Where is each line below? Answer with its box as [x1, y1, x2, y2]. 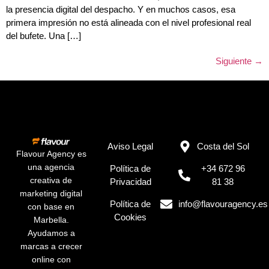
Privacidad [109, 177, 151, 187]
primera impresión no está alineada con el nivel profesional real [6, 17, 251, 28]
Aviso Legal [107, 141, 154, 152]
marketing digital [20, 189, 82, 199]
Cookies [114, 212, 147, 223]
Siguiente [216, 55, 254, 66]
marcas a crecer [20, 241, 82, 252]
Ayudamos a [27, 228, 75, 238]
